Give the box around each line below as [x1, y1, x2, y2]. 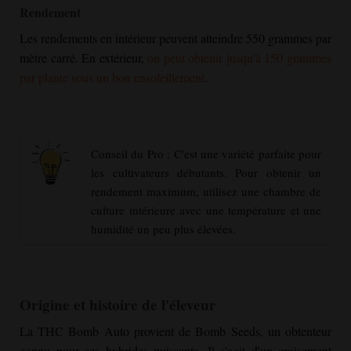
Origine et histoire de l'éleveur [20, 293, 216, 316]
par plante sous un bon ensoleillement [20, 68, 204, 85]
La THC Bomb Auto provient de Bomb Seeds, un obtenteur [20, 323, 331, 340]
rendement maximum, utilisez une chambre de [91, 183, 321, 199]
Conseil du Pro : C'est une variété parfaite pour [91, 145, 321, 161]
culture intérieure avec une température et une [91, 201, 321, 218]
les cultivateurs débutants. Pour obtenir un [91, 164, 321, 180]
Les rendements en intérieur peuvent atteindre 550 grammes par [20, 29, 331, 46]
